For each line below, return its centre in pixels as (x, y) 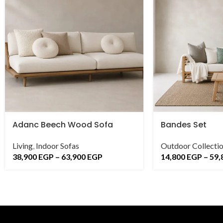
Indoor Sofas (57, 146)
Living (23, 146)
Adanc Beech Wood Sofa (63, 125)
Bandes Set (184, 125)
